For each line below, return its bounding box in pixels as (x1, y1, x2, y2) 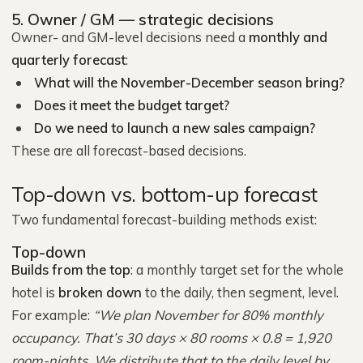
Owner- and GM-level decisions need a (11, 28, 249, 45)
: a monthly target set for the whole (130, 261, 344, 278)
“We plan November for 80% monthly (93, 306, 323, 323)
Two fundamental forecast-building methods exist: (11, 211, 317, 228)
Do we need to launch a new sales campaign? (34, 119, 315, 136)
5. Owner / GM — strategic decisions (11, 10, 274, 29)
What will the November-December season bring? (34, 74, 344, 91)
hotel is (11, 284, 58, 301)
